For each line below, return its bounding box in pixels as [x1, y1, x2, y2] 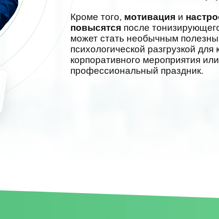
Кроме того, [70, 12, 124, 22]
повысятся [70, 22, 124, 33]
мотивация [124, 12, 178, 22]
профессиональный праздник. [70, 66, 203, 76]
